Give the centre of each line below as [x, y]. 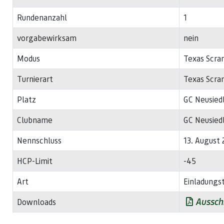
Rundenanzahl [42, 17]
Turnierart [35, 79]
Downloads [36, 202]
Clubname [35, 120]
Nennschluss [39, 140]
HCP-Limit [35, 161]
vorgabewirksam [47, 38]
